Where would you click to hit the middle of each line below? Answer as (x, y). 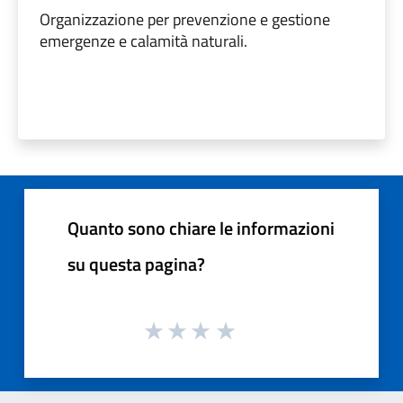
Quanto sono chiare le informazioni (201, 228)
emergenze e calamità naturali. (143, 40)
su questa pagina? (136, 264)
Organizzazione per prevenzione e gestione (185, 19)
